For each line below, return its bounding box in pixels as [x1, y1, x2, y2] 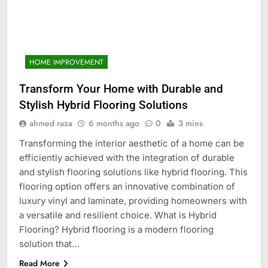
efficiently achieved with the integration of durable [19, 151, 234, 163]
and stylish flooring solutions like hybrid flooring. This [19, 166, 248, 178]
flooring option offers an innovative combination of [19, 180, 235, 192]
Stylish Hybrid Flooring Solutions [19, 98, 188, 112]
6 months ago [89, 117, 139, 129]
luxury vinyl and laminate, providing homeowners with [19, 194, 247, 206]
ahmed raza [29, 117, 72, 129]
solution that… [19, 237, 80, 249]
